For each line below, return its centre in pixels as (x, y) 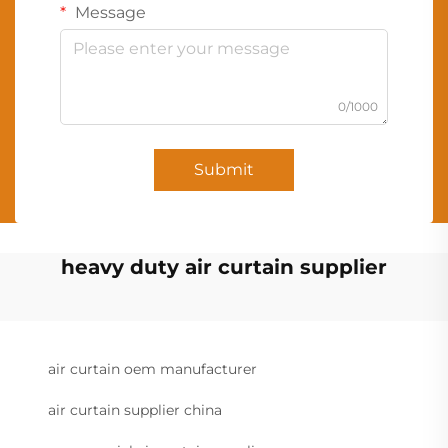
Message (108, 13)
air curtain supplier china (135, 410)
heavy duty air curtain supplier (224, 267)
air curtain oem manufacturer (152, 369)
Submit (224, 170)
